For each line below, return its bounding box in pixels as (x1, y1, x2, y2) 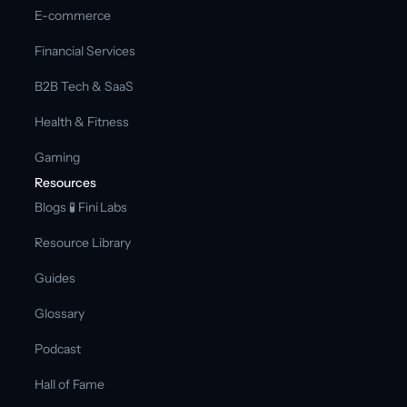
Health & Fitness (35, 113, 130, 130)
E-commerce (35, 6, 112, 24)
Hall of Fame (35, 375, 105, 392)
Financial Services (35, 42, 136, 59)
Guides (35, 269, 76, 286)
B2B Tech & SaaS (35, 77, 134, 94)
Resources (35, 174, 97, 191)
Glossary (35, 304, 85, 322)
